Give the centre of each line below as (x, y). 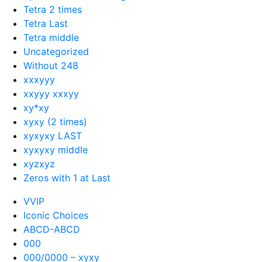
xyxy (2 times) (55, 121)
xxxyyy (39, 79)
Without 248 (51, 65)
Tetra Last (46, 23)
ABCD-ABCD (52, 229)
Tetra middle (51, 37)
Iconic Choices (56, 215)
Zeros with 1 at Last (67, 177)
